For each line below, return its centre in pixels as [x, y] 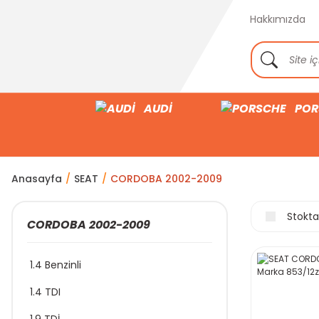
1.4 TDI [45, 292]
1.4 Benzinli [56, 265]
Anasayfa [37, 179]
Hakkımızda [278, 19]
